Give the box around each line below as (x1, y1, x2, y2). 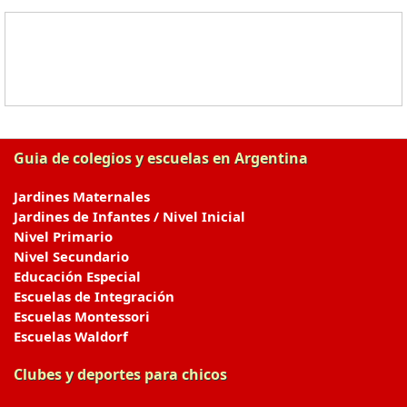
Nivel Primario (14, 227, 113, 245)
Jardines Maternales (14, 187, 150, 205)
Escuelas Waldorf (14, 327, 128, 345)
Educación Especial (14, 267, 141, 285)
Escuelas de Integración (14, 287, 174, 305)
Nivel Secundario (14, 247, 129, 265)
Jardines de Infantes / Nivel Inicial (14, 207, 245, 225)
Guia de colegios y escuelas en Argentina (14, 148, 308, 168)
